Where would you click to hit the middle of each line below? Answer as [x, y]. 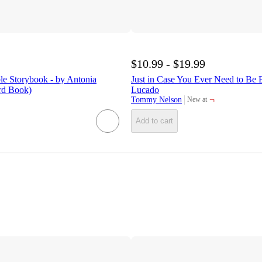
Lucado [145, 89]
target [195, 103]
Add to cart [154, 121]
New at [197, 100]
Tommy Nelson [156, 99]
